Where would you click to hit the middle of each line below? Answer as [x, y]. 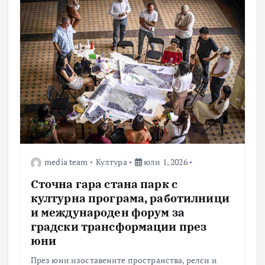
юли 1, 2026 [165, 162]
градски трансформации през [119, 227]
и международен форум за [107, 212]
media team [66, 162]
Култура [111, 162]
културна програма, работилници [130, 198]
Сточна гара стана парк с [104, 184]
